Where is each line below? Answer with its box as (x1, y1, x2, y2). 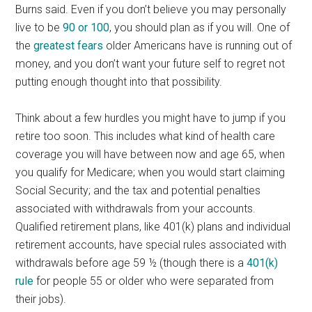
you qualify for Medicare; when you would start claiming (15, 165, 286, 179)
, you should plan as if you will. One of (109, 20, 290, 34)
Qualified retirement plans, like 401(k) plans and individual (15, 219, 291, 233)
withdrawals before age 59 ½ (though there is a (15, 256, 247, 270)
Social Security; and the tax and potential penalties (15, 183, 261, 197)
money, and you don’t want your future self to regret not (15, 56, 286, 70)
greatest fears (33, 38, 104, 52)
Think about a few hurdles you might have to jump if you (15, 111, 286, 125)
